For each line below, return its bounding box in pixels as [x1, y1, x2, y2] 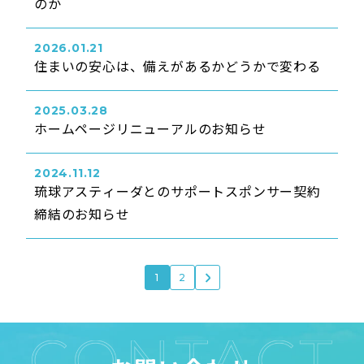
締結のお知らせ [34, 204, 130, 223]
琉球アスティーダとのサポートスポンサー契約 [34, 181, 321, 201]
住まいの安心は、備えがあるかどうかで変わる [34, 56, 321, 76]
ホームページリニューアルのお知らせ [34, 119, 266, 138]
